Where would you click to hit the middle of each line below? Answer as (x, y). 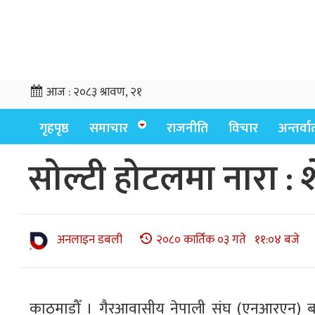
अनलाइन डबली (90, 240)
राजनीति (187, 128)
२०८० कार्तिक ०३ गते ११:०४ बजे (228, 240)
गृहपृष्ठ (54, 128)
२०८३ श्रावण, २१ (108, 92)
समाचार (109, 128)
